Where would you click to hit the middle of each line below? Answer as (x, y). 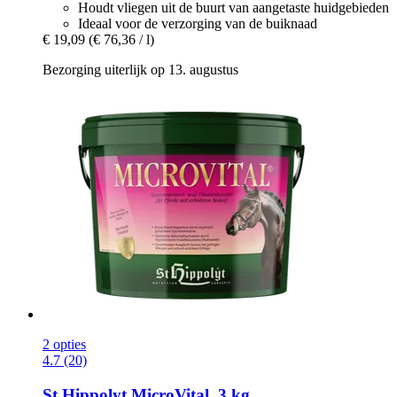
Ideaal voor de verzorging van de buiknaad (198, 24)
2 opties (64, 345)
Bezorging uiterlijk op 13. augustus (140, 70)
